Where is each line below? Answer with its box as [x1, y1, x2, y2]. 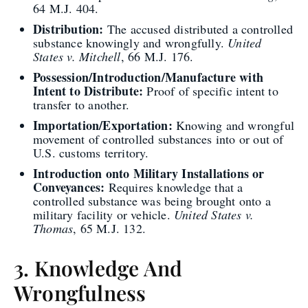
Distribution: [33, 20, 104, 38]
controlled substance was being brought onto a [33, 192, 272, 209]
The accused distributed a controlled [103, 21, 294, 37]
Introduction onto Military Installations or [33, 164, 265, 182]
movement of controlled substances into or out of [33, 131, 284, 147]
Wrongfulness [14, 279, 146, 307]
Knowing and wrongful [172, 117, 295, 133]
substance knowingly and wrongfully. [33, 34, 228, 51]
